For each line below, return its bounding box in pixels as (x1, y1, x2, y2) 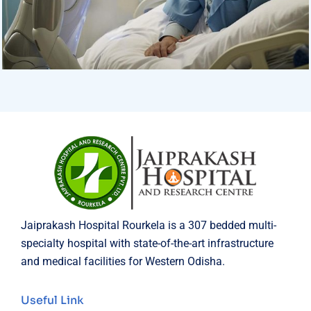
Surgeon (23, 30, 64, 44)
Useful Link (21, 293, 84, 308)
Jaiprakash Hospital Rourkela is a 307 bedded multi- (21, 219, 276, 232)
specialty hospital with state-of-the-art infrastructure (21, 237, 274, 250)
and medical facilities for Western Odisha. (21, 255, 225, 268)
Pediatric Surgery (23, 49, 171, 70)
